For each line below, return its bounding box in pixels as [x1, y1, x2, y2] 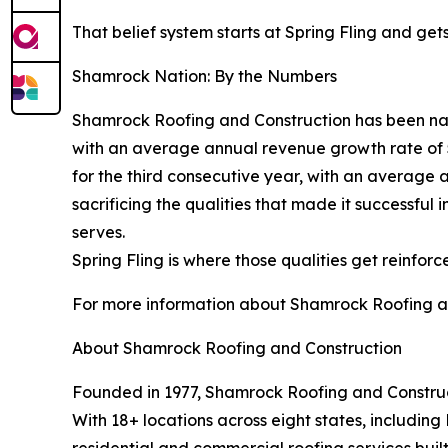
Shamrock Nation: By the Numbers [72, 65, 337, 86]
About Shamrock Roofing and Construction [72, 337, 402, 358]
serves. [72, 221, 125, 242]
